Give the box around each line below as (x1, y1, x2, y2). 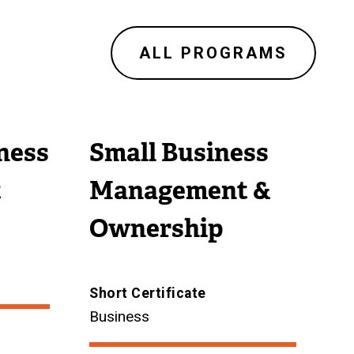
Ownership (89, 212, 224, 245)
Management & (89, 174, 271, 207)
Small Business (89, 136, 269, 169)
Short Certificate (89, 284, 206, 301)
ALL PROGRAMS (139, 43, 288, 63)
